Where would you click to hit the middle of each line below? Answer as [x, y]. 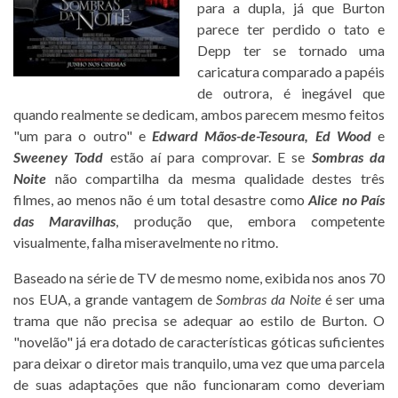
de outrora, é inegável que [291, 93]
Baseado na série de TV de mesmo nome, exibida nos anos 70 [199, 278]
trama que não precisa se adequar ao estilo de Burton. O [199, 320]
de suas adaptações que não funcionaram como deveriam [199, 384]
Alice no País [347, 199]
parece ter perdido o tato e [291, 29]
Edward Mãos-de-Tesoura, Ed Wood [262, 135]
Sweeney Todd [59, 157]
